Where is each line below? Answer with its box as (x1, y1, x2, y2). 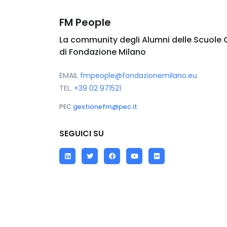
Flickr (156, 142, 173, 153)
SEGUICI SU (59, 127, 104, 139)
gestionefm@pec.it (73, 102, 137, 111)
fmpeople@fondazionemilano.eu (80, 70, 197, 81)
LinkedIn (67, 142, 94, 153)
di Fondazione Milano (59, 46, 146, 58)
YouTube (134, 142, 164, 153)
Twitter (89, 142, 113, 153)
